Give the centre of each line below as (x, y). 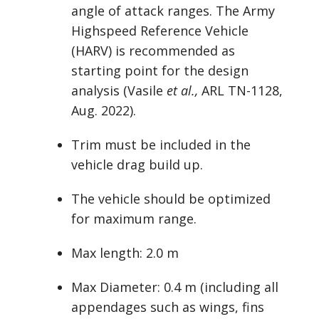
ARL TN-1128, (242, 90)
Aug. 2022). (103, 110)
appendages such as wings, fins (167, 307)
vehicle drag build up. (137, 164)
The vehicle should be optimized (171, 199)
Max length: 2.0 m (125, 253)
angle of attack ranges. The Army (173, 11)
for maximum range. (134, 219)
